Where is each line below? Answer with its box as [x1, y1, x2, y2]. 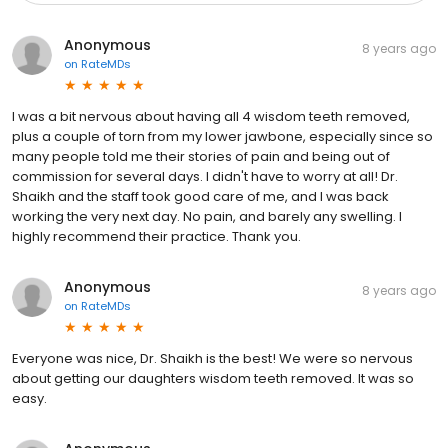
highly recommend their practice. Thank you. [12, 226, 301, 246]
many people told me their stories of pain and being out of [12, 146, 390, 166]
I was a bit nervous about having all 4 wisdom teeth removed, [12, 106, 410, 126]
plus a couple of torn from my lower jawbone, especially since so [12, 126, 433, 146]
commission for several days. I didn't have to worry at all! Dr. [12, 166, 398, 186]
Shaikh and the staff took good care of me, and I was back [12, 186, 389, 206]
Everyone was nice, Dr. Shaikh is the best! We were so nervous [12, 348, 413, 368]
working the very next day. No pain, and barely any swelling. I [12, 206, 402, 226]
